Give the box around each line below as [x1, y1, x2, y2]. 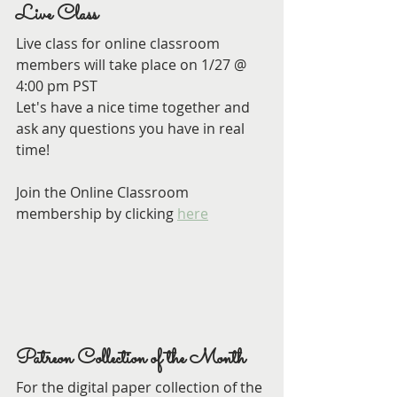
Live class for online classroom [16, 34, 223, 54]
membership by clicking [16, 204, 177, 224]
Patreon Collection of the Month [16, 344, 245, 376]
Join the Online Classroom [16, 183, 192, 203]
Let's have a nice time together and [16, 97, 253, 118]
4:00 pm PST [16, 76, 97, 97]
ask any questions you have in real [16, 119, 248, 139]
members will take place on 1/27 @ [16, 55, 250, 75]
